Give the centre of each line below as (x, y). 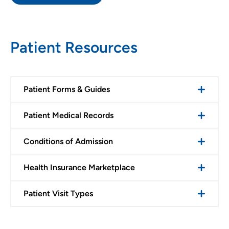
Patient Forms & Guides (67, 89)
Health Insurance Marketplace (79, 168)
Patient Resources (74, 48)
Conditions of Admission (68, 142)
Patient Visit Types (58, 194)
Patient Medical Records (68, 116)
